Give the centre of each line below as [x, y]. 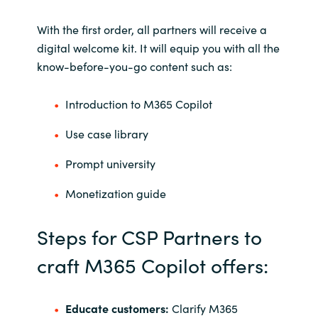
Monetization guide [115, 193]
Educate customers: [117, 308]
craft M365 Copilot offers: [152, 264]
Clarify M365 [203, 308]
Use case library [106, 133]
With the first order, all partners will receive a [152, 29]
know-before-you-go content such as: [134, 66]
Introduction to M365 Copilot [138, 103]
